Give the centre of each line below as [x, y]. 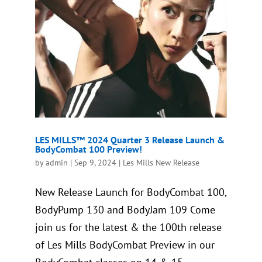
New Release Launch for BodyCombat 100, [130, 192]
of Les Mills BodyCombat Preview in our [125, 244]
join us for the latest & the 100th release [128, 227]
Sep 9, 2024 [95, 162]
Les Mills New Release [161, 162]
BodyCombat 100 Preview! [88, 149]
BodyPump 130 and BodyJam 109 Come [125, 209]
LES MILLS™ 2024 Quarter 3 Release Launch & [130, 139]
